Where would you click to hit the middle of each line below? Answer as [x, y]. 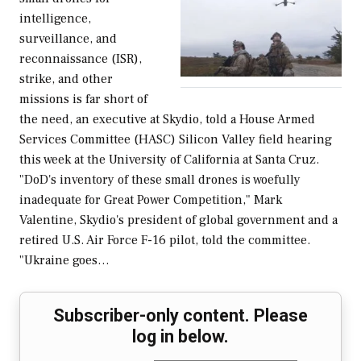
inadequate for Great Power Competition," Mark [151, 200]
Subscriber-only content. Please [180, 316]
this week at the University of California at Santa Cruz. [169, 160]
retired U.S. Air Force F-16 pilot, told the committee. [165, 241]
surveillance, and [68, 39]
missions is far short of [83, 100]
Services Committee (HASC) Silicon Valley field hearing [176, 140]
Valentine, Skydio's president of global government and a [178, 220]
